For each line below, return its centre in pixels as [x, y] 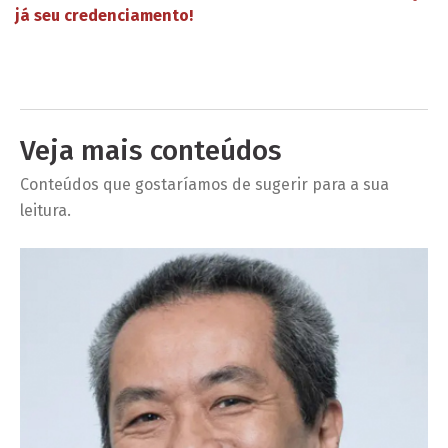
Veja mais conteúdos [151, 150]
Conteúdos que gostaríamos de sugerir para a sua [204, 184]
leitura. [45, 210]
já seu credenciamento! [104, 15]
